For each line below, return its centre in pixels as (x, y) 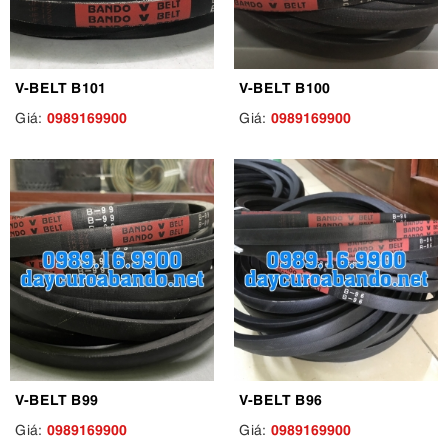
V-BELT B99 (56, 397)
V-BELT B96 (280, 397)
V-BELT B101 (60, 86)
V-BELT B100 (284, 86)
